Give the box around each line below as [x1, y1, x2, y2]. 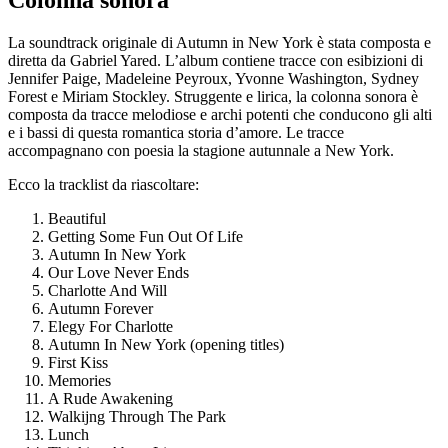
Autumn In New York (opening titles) [48, 335, 376, 353]
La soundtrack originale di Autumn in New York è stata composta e [8, 33, 431, 51]
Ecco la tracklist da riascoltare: [8, 175, 199, 193]
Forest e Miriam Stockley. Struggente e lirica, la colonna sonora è [8, 87, 418, 105]
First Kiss [48, 353, 192, 371]
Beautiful [48, 209, 190, 227]
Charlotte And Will [48, 281, 235, 299]
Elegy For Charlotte [48, 317, 237, 335]
